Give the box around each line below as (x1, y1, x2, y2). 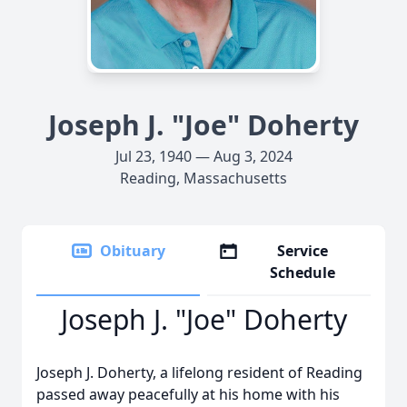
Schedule (270, 263, 336, 283)
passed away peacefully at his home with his (36, 384, 340, 404)
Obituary (100, 241, 165, 261)
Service (277, 241, 329, 261)
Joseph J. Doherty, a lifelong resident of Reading (36, 362, 362, 382)
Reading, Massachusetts (120, 168, 287, 188)
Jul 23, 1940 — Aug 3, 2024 (114, 146, 293, 166)
